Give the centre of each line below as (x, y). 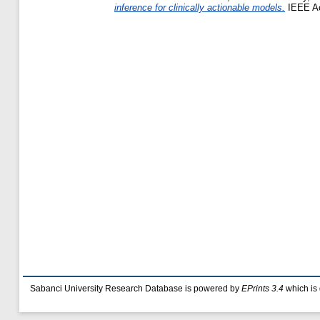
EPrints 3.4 (262, 289)
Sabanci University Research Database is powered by (136, 289)
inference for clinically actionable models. (200, 8)
